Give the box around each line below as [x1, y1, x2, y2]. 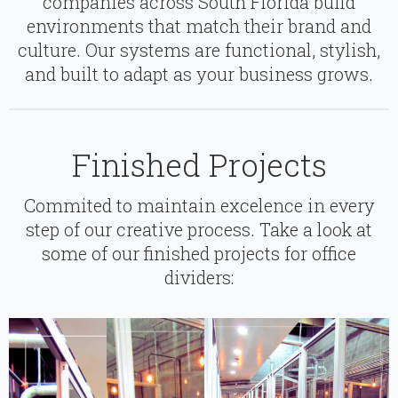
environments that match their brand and [27, 14, 371, 38]
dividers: [164, 266, 234, 290]
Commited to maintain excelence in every [23, 194, 375, 218]
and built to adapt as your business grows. [25, 62, 373, 86]
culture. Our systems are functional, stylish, [18, 38, 380, 62]
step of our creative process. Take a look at [26, 218, 372, 242]
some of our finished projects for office [42, 242, 356, 266]
